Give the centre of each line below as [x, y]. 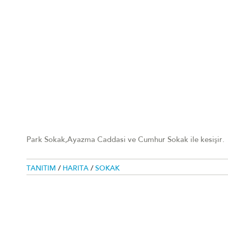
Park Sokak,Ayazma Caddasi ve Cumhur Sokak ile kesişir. [125, 140]
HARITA [77, 169]
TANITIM [42, 169]
